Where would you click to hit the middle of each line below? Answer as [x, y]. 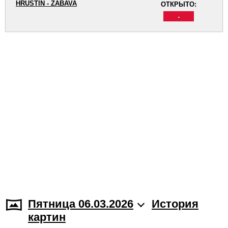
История [175, 204]
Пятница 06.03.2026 [81, 204]
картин [47, 217]
